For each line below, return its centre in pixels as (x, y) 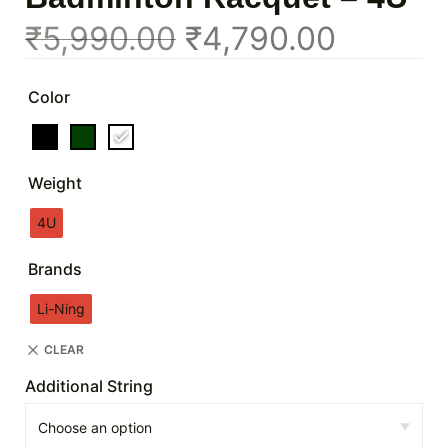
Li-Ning (61, 308)
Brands (55, 269)
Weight (55, 183)
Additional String (89, 386)
